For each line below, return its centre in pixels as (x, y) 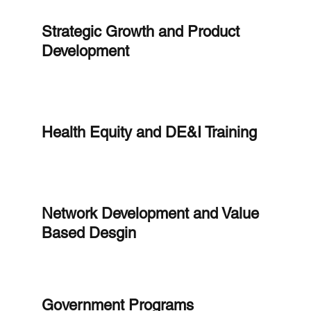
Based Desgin (89, 233)
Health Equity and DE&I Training (149, 132)
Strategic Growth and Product (140, 31)
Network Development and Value (150, 214)
